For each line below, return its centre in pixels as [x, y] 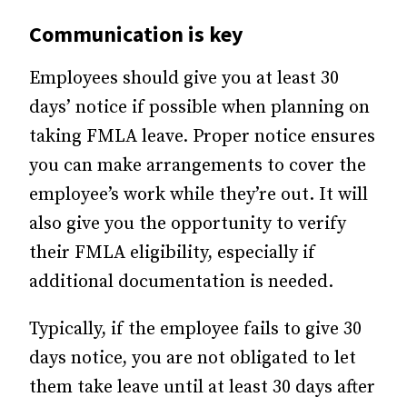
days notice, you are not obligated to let [193, 358]
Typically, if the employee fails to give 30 [195, 329]
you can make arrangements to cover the [198, 165]
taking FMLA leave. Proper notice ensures [202, 136]
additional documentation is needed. [181, 282]
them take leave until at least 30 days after [202, 387]
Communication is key [136, 34]
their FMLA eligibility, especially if [172, 253]
